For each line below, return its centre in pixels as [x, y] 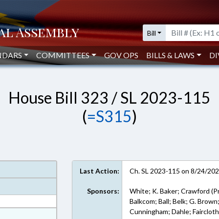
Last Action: [100, 171]
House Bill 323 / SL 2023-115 [109, 98]
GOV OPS [121, 55]
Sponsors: [103, 191]
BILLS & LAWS [171, 55]
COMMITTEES [63, 55]
